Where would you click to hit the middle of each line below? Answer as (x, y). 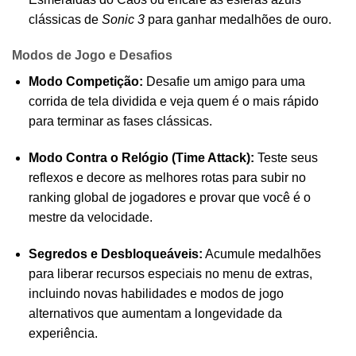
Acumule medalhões (261, 254)
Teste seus (286, 158)
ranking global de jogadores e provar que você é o (169, 198)
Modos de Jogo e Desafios (92, 56)
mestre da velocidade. (90, 218)
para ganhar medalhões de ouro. (238, 19)
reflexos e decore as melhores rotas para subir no (167, 178)
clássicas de (65, 19)
